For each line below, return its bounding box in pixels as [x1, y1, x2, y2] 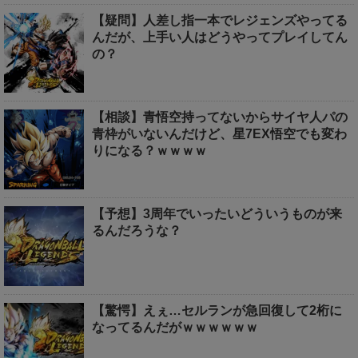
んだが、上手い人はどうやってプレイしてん [92, 30, 348, 45]
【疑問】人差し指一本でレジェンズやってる [92, 14, 348, 28]
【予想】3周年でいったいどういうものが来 [92, 207, 342, 221]
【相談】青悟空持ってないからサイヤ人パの [92, 110, 348, 125]
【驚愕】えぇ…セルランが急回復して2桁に [92, 304, 342, 318]
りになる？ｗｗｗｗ [92, 144, 207, 158]
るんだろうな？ [92, 224, 181, 238]
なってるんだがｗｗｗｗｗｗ [92, 320, 258, 335]
